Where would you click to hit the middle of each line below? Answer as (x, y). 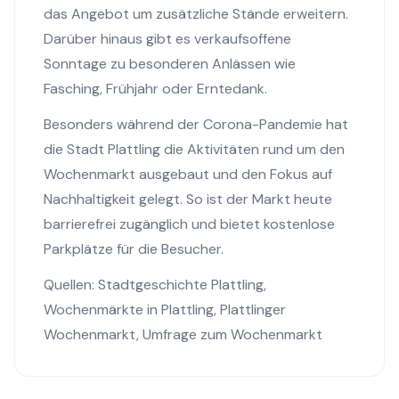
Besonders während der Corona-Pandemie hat (196, 124)
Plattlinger (253, 309)
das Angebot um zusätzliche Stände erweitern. (196, 14)
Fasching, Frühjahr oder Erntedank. (155, 89)
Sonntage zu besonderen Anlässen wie (170, 64)
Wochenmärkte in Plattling (129, 309)
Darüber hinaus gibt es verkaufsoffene (167, 39)
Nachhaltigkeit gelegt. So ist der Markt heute (188, 199)
